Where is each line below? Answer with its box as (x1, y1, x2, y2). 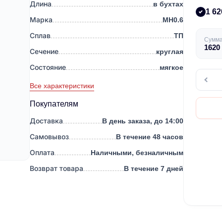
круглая (156, 48, 183, 55)
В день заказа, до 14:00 (102, 117, 183, 125)
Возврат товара (30, 165, 83, 172)
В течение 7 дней (124, 165, 183, 172)
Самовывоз (30, 133, 69, 141)
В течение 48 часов (116, 133, 183, 141)
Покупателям (30, 100, 78, 108)
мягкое (160, 63, 183, 71)
